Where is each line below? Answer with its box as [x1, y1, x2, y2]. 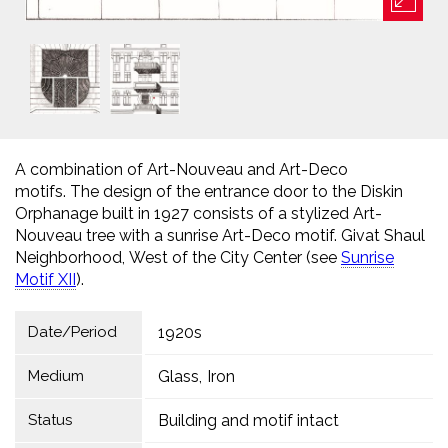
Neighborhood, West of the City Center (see [15, 248, 341, 267]
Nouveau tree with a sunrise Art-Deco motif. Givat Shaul [15, 226, 425, 245]
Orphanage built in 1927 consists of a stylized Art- [15, 204, 382, 223]
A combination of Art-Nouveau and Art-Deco [15, 160, 348, 179]
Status [27, 411, 72, 429]
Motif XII [15, 270, 76, 289]
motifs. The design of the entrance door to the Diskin [15, 182, 403, 201]
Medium [27, 367, 84, 385]
